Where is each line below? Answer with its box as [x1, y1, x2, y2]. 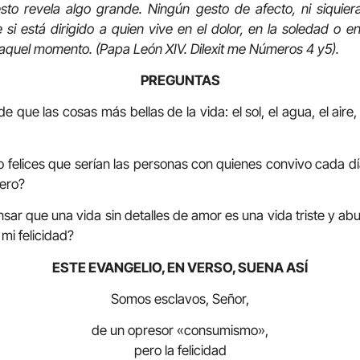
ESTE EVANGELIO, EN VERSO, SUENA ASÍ [52, 259, 308, 276]
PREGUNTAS [140, 72, 220, 88]
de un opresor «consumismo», [92, 322, 268, 339]
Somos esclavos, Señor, [111, 290, 249, 307]
